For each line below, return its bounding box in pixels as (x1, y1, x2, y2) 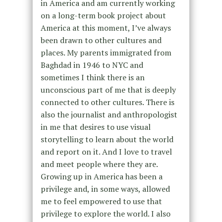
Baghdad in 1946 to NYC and (40, 59, 143, 70)
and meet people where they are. (40, 158, 158, 169)
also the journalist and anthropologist (40, 109, 177, 120)
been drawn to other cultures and (40, 34, 162, 46)
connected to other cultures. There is (40, 96, 174, 108)
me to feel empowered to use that (40, 195, 162, 207)
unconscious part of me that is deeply (40, 84, 176, 95)
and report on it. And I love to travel (40, 146, 172, 157)
